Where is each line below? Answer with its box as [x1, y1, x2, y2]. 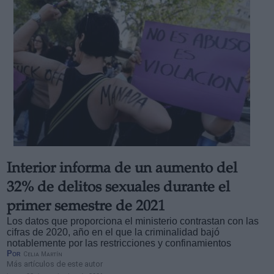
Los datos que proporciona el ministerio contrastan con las [6, 216, 259, 226]
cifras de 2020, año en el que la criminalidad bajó [6, 227, 220, 237]
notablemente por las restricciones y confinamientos [6, 238, 231, 248]
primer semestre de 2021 [6, 200, 165, 215]
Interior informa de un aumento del [6, 162, 237, 177]
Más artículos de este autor [6, 259, 103, 268]
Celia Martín [23, 250, 62, 258]
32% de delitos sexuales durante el [6, 181, 230, 196]
